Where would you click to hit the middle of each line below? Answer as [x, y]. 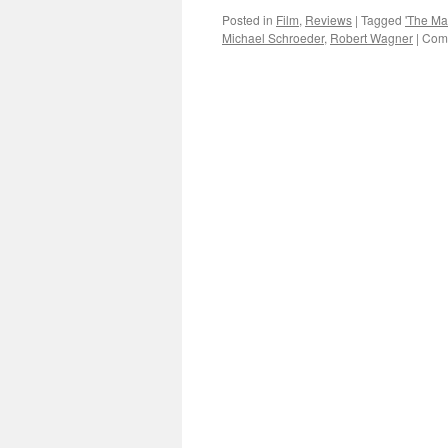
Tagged [381, 19]
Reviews [328, 19]
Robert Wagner [371, 37]
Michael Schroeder [273, 37]
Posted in [247, 19]
